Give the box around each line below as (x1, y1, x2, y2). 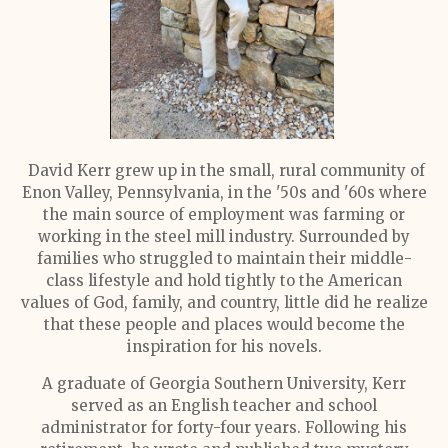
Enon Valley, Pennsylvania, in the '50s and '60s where (21, 183, 427, 202)
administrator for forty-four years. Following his (41, 418, 407, 437)
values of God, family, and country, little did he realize (20, 293, 428, 312)
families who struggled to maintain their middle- (36, 249, 412, 268)
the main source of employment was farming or (43, 205, 405, 224)
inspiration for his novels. (126, 337, 322, 356)
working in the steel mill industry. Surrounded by (38, 227, 410, 246)
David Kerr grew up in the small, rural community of (23, 161, 425, 180)
